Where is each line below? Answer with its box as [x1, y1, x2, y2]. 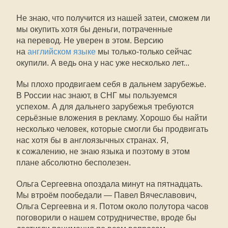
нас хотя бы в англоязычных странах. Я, [16, 136, 168, 145]
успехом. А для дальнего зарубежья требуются [16, 102, 194, 111]
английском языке [27, 47, 96, 56]
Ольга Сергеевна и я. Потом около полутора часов [16, 202, 209, 211]
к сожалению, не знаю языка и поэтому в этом [16, 147, 190, 156]
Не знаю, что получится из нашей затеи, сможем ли [16, 14, 210, 22]
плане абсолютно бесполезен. [16, 158, 131, 167]
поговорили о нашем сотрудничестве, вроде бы [16, 213, 196, 222]
